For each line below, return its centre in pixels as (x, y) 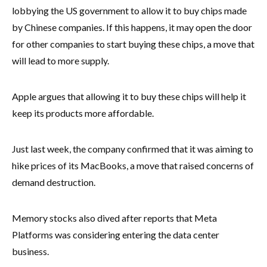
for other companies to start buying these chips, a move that (133, 44)
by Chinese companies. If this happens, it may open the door (132, 27)
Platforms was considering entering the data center (116, 234)
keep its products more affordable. (83, 113)
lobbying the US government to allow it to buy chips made (129, 10)
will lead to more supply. (61, 60)
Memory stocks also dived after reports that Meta (114, 218)
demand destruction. (54, 182)
